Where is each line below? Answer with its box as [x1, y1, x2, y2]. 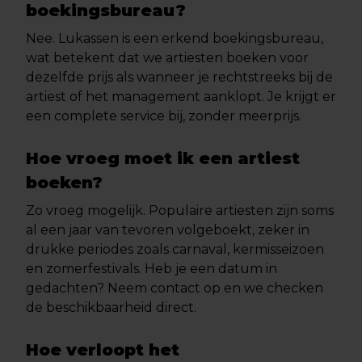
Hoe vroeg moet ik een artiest [26, 149, 300, 168]
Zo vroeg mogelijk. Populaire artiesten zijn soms [26, 203, 334, 218]
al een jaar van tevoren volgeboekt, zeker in [26, 222, 309, 238]
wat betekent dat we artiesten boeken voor [26, 50, 309, 65]
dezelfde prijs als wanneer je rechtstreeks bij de [26, 69, 333, 85]
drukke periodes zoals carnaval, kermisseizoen [26, 242, 324, 257]
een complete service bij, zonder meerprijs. [26, 108, 301, 124]
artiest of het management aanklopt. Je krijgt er [26, 89, 336, 104]
